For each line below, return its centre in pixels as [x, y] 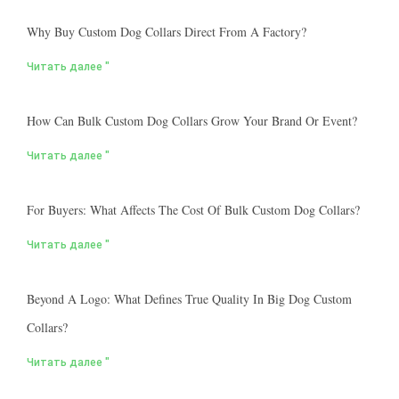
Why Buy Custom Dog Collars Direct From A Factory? [167, 31]
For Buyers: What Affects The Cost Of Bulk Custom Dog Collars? [193, 209]
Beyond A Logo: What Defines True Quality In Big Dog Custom [189, 298]
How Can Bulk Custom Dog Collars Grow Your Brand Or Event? [192, 120]
